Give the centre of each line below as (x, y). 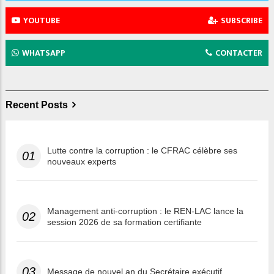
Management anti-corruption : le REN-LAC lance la (145, 211)
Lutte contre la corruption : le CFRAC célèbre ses (142, 151)
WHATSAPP (44, 53)
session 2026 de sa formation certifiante (124, 222)
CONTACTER (239, 53)
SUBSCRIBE (242, 21)
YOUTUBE (42, 21)
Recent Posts (37, 105)
